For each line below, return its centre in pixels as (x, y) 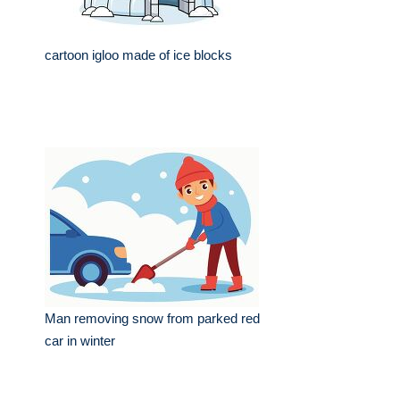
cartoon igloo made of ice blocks (138, 55)
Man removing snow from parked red (152, 318)
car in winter (80, 341)
